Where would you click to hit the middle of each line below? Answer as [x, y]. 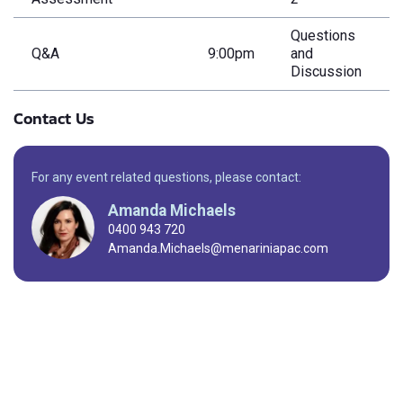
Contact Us [54, 118]
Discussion [326, 72]
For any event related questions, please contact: [166, 177]
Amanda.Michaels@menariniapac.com [218, 248]
